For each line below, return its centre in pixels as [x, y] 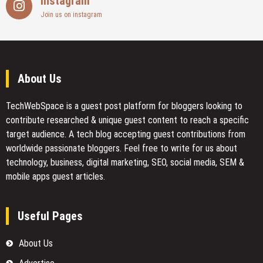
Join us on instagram [71, 15]
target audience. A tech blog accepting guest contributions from [126, 134]
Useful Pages [50, 216]
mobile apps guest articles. [55, 177]
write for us [192, 149]
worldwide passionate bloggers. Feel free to [88, 149]
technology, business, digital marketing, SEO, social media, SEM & [125, 163]
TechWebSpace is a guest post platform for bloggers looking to [124, 106]
